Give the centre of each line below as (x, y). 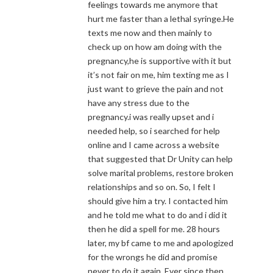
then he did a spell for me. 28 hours (154, 229)
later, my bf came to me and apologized (161, 243)
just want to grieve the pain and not (156, 88)
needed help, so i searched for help (154, 130)
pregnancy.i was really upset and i (151, 116)
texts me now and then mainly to (150, 32)
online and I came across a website (154, 144)
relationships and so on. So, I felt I (152, 186)
